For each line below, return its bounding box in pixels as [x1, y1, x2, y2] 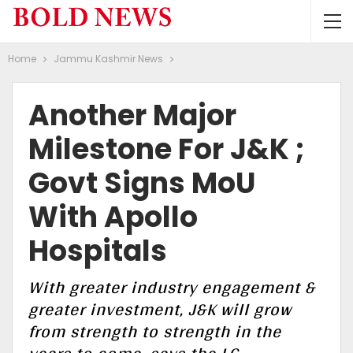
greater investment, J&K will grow [28, 293, 292, 325]
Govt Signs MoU [28, 163, 255, 203]
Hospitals [28, 231, 167, 271]
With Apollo [28, 197, 198, 237]
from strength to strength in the [28, 315, 281, 347]
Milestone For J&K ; [28, 129, 305, 169]
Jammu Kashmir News [54, 52, 163, 65]
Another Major [28, 95, 236, 136]
